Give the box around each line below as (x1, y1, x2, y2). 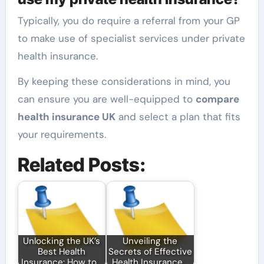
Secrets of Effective (108, 246, 192, 258)
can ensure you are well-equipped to (17, 93, 196, 105)
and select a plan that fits (115, 110, 240, 123)
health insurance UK (17, 110, 115, 123)
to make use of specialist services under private (17, 32, 245, 45)
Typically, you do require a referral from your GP (17, 14, 240, 27)
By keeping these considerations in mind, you (17, 75, 230, 88)
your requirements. (17, 128, 106, 141)
